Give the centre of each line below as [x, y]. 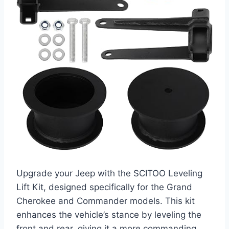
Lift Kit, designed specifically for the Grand [104, 187]
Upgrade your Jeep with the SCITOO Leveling [109, 173]
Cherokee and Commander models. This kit [106, 201]
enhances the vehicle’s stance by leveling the [109, 214]
